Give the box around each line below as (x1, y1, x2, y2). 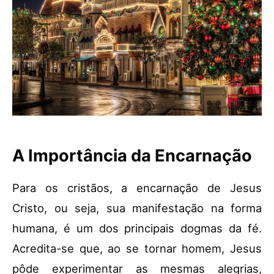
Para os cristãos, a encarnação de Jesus (12, 181, 262, 195)
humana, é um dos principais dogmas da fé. (12, 221, 262, 235)
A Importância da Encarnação (12, 146, 252, 166)
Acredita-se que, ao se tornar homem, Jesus (12, 242, 262, 256)
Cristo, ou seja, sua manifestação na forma (12, 201, 262, 215)
